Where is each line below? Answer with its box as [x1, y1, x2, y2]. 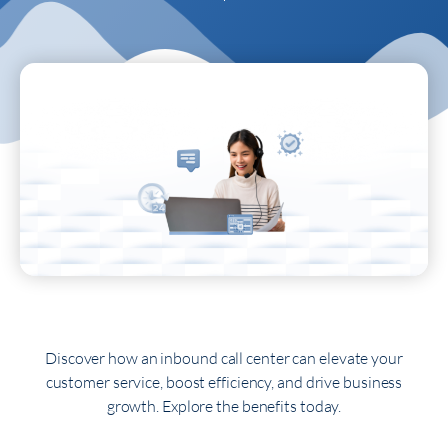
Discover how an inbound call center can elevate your [45, 348, 403, 369]
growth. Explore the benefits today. [106, 396, 342, 417]
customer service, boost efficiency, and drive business [45, 372, 403, 393]
